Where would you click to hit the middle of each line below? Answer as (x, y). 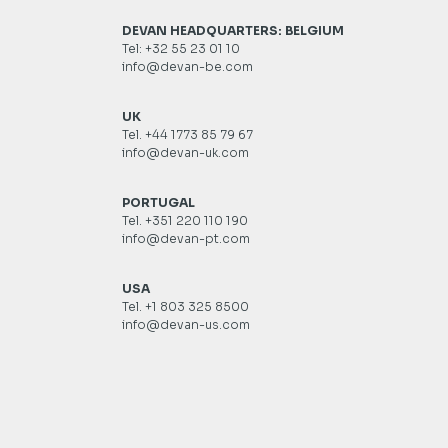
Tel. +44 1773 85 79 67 (187, 134)
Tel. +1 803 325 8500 (185, 306)
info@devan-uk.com (185, 152)
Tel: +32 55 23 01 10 (181, 48)
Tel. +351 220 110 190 (185, 220)
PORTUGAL (158, 202)
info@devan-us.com (186, 324)
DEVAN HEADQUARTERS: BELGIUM (233, 30)
